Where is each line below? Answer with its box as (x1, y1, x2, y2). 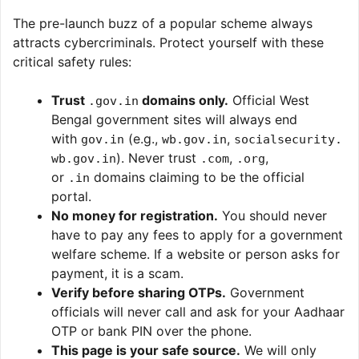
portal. (51, 188, 91, 204)
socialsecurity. (234, 131, 342, 147)
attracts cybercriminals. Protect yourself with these (13, 34, 324, 50)
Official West (228, 91, 309, 108)
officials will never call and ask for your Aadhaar (51, 303, 345, 320)
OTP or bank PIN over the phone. (51, 322, 252, 339)
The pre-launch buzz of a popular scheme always (13, 14, 313, 31)
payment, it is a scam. (51, 264, 184, 281)
